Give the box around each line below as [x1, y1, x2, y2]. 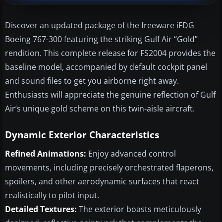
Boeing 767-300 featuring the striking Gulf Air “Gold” [5, 33, 198, 45]
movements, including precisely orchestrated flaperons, [5, 162, 214, 173]
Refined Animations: [5, 148, 86, 159]
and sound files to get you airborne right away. [5, 75, 179, 86]
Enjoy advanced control [86, 148, 176, 159]
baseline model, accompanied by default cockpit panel [5, 61, 207, 72]
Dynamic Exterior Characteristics [5, 128, 159, 141]
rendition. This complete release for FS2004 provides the [5, 47, 216, 58]
